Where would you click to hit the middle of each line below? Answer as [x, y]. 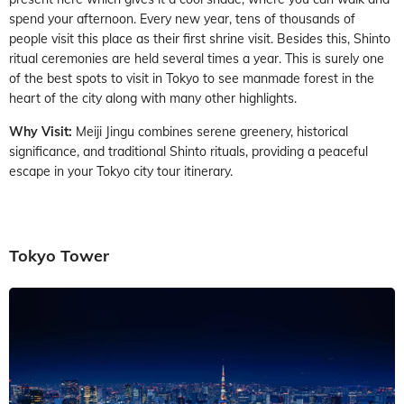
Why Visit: [42, 131]
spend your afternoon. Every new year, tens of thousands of [182, 18]
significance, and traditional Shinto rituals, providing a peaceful [188, 151]
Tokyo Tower [59, 255]
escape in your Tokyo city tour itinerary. [121, 171]
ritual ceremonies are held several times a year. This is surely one [197, 58]
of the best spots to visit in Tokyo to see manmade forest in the [192, 78]
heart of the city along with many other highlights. [153, 98]
